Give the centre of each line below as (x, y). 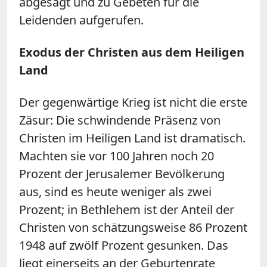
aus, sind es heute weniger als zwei (115, 191)
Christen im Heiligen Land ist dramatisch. (132, 138)
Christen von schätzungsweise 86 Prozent (133, 227)
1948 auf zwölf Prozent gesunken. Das (124, 245)
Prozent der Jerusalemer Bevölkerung (122, 173)
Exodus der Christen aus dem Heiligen (132, 52)
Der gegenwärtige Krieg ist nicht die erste (133, 102)
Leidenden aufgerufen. (81, 20)
